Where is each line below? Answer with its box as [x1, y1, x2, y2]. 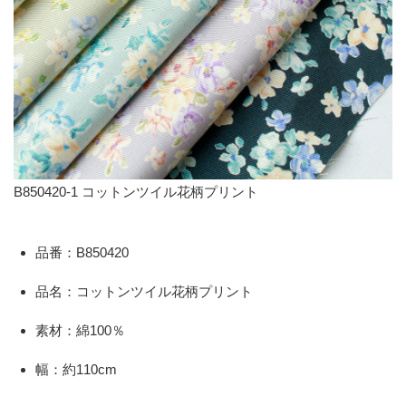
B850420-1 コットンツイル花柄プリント [14, 184, 258, 199]
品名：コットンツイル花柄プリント [35, 284, 253, 299]
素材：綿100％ [35, 323, 125, 338]
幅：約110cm [35, 362, 117, 377]
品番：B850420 [35, 245, 129, 260]
